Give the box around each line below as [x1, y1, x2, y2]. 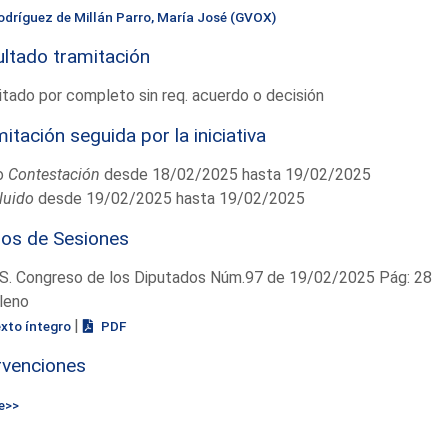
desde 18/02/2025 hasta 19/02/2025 [99, 164, 371, 184]
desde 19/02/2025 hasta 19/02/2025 [33, 188, 305, 208]
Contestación [7, 164, 100, 184]
